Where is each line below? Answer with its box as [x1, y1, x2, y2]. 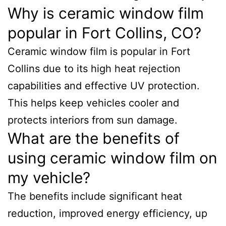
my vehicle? [8, 168, 90, 187]
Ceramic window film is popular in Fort [8, 45, 190, 58]
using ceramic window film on [8, 149, 217, 167]
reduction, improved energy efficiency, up [8, 207, 207, 219]
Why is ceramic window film [8, 4, 204, 22]
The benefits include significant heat [8, 190, 182, 202]
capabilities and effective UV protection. [8, 80, 200, 92]
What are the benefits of [8, 129, 180, 147]
